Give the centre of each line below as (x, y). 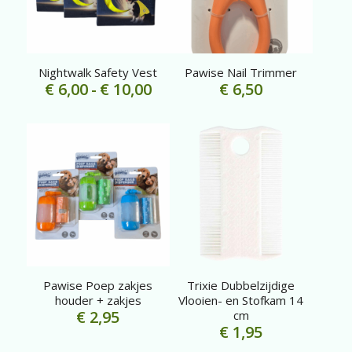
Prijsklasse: (193, 89)
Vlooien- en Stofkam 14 (241, 301)
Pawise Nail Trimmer (241, 73)
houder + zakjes (98, 301)
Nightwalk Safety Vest (98, 73)
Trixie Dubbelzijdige (241, 286)
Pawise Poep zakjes (98, 286)
